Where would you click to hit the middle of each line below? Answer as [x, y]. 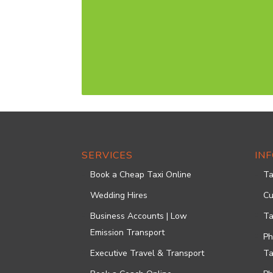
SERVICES [108, 155]
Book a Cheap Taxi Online [141, 175]
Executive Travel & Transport [147, 253]
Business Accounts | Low [139, 216]
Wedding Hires [119, 195]
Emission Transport [128, 232]
